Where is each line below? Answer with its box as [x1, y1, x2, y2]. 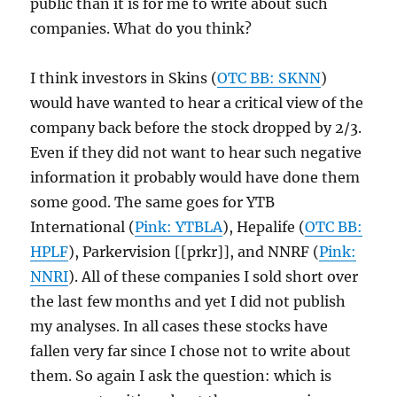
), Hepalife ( [222, 218, 306, 237]
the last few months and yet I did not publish [30, 292, 346, 311]
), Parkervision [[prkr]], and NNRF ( [68, 243, 320, 261]
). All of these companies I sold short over [68, 268, 359, 286]
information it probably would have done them [30, 168, 361, 187]
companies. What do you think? [30, 19, 253, 38]
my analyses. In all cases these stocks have [30, 317, 329, 336]
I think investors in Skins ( [30, 69, 218, 88]
